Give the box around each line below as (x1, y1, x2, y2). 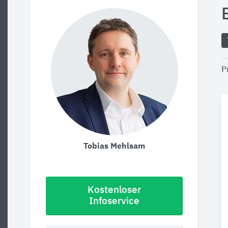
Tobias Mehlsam (83, 142, 145, 151)
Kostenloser (88, 185, 141, 195)
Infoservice (89, 196, 139, 206)
